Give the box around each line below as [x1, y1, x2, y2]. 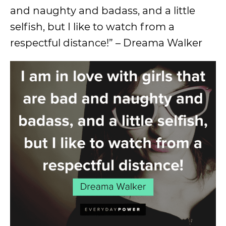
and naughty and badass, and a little [10, 5, 195, 17]
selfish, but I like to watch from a [10, 21, 175, 33]
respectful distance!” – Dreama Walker [10, 37, 202, 49]
